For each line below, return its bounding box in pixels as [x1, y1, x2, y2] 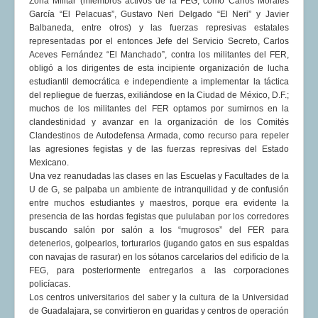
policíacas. [29, 279, 70, 290]
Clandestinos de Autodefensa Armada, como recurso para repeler [29, 131, 289, 141]
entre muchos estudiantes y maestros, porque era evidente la [29, 198, 289, 209]
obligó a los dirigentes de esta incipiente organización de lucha [29, 63, 289, 74]
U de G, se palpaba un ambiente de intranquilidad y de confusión [29, 185, 289, 195]
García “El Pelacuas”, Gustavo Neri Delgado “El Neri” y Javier [29, 9, 289, 20]
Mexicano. [29, 158, 69, 168]
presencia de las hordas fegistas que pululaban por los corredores [29, 212, 289, 222]
